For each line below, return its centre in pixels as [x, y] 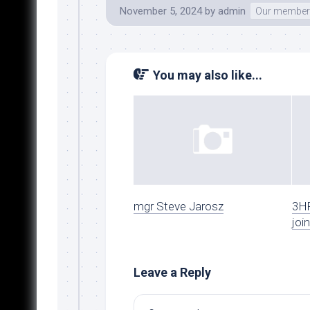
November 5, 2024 [161, 11]
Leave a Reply [172, 272]
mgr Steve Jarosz [178, 206]
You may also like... [207, 75]
